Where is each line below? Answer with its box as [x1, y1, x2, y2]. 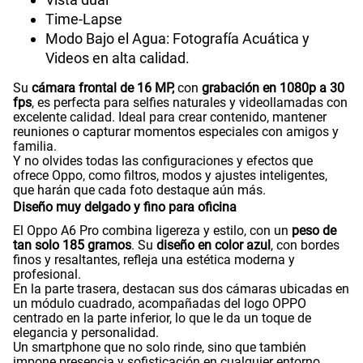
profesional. [13, 267, 81, 283]
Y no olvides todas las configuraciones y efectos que [13, 153, 313, 169]
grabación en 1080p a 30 [199, 80, 344, 96]
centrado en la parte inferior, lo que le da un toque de [13, 310, 311, 327]
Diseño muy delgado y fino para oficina [13, 199, 237, 216]
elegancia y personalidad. [13, 325, 159, 341]
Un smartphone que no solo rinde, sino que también [13, 340, 306, 356]
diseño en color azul [156, 237, 271, 254]
